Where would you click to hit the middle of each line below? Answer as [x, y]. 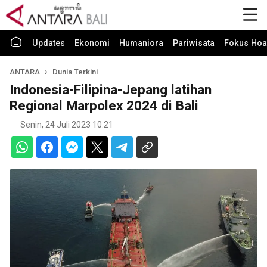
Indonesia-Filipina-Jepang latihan [111, 89]
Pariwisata [194, 43]
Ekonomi [92, 43]
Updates [49, 43]
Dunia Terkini [75, 72]
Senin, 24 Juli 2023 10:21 [67, 125]
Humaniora [141, 43]
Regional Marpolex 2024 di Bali [104, 105]
